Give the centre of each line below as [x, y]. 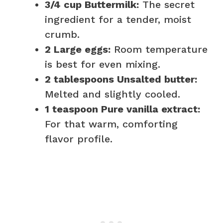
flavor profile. [79, 139]
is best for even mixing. [103, 64]
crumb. [62, 34]
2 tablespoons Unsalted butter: [121, 79]
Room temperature [159, 49]
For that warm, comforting [111, 124]
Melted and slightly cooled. [112, 94]
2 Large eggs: [78, 49]
